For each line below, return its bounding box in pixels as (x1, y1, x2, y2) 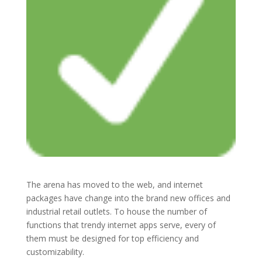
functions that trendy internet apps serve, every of (26, 219, 216, 231)
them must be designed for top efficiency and (26, 233, 199, 244)
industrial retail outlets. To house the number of (26, 206, 207, 218)
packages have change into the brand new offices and (26, 192, 230, 204)
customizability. (26, 246, 84, 258)
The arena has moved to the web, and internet (26, 179, 203, 191)
